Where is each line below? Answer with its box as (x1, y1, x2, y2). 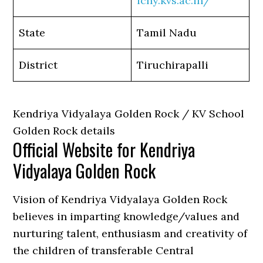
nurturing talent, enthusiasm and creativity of (13, 227, 248, 241)
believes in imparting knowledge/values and (13, 210, 240, 224)
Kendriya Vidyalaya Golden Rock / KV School (13, 107, 245, 121)
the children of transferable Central (13, 244, 194, 258)
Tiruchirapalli (137, 58, 209, 72)
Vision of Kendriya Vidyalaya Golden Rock (13, 193, 228, 207)
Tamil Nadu (137, 26, 197, 40)
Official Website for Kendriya (13, 136, 195, 163)
